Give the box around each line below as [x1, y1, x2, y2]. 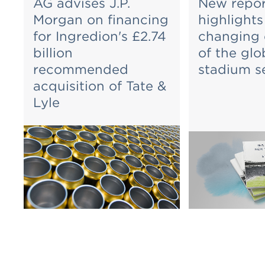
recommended [33, 62, 128, 77]
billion [33, 45, 73, 60]
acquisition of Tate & [33, 78, 166, 93]
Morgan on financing [33, 12, 169, 27]
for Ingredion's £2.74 [33, 28, 166, 44]
